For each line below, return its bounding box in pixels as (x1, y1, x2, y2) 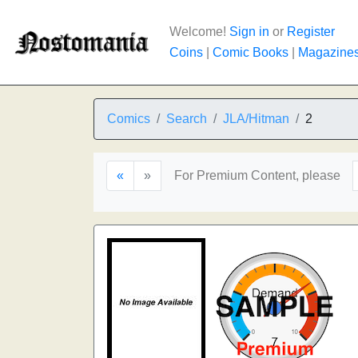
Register (287, 25, 335, 38)
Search (166, 112, 207, 125)
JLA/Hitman (223, 112, 289, 125)
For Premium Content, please (174, 169, 340, 182)
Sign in (229, 25, 269, 38)
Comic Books (213, 46, 288, 59)
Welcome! (169, 25, 229, 38)
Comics (107, 112, 150, 125)
